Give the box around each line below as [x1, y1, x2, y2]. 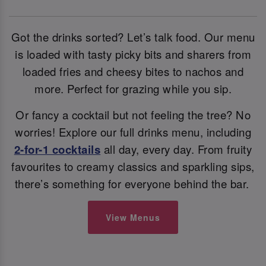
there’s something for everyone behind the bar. [14, 175, 249, 191]
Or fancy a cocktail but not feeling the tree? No [15, 106, 251, 122]
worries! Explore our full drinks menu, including [15, 123, 251, 140]
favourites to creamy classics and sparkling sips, [11, 158, 255, 174]
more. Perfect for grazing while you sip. [34, 81, 232, 97]
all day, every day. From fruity [100, 141, 252, 157]
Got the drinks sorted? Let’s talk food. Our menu [11, 29, 255, 45]
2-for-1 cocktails [14, 141, 101, 157]
